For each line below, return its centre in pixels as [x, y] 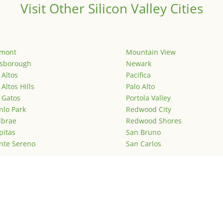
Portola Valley [148, 98]
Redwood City [148, 110]
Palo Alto [140, 87]
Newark [138, 64]
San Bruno [143, 132]
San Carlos [143, 144]
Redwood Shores [154, 121]
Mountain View [151, 52]
